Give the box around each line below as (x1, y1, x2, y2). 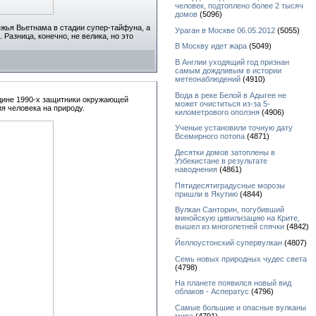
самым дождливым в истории (175, 66, 281, 75)
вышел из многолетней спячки (175, 222, 284, 231)
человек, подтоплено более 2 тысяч (175, 1, 303, 11)
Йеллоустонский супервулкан (175, 238, 282, 248)
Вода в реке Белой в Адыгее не (175, 90, 286, 99)
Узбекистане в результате (175, 157, 267, 166)
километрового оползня (175, 107, 260, 116)
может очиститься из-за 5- (175, 99, 270, 108)
